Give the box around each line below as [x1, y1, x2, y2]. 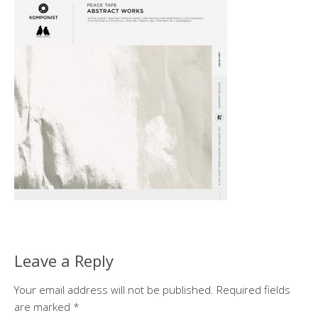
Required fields [216, 283, 290, 297]
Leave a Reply [14, 250, 114, 271]
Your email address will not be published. [14, 283, 214, 297]
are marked [14, 300, 73, 314]
